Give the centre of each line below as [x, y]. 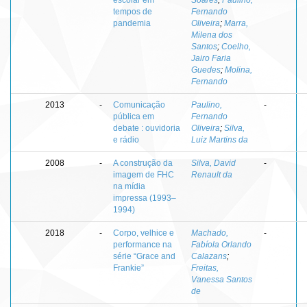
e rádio [126, 139]
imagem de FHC [144, 174]
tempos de [133, 11]
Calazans [209, 256]
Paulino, [207, 105]
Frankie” [128, 268]
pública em [134, 116]
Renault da [212, 174]
